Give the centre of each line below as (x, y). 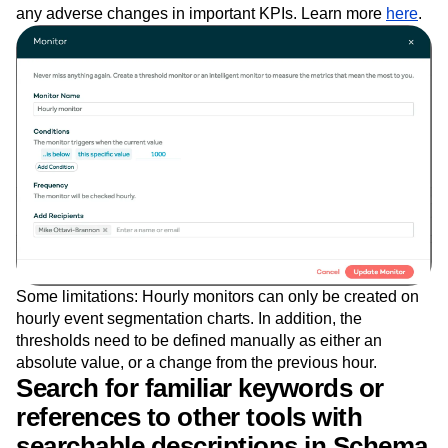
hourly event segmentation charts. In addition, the (189, 365)
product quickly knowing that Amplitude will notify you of (212, 37)
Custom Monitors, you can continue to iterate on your (201, 15)
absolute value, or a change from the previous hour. (196, 409)
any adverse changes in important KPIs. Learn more (201, 59)
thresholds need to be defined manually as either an (199, 387)
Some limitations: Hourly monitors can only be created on (217, 343)
